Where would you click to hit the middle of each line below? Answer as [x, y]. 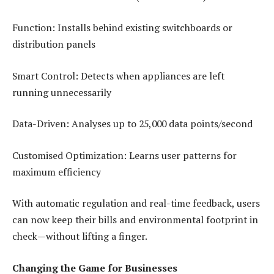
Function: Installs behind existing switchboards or [122, 28]
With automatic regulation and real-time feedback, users [136, 203]
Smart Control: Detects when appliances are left [118, 76]
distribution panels [54, 44]
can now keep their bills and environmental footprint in [135, 220]
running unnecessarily [62, 92]
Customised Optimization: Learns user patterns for [124, 155]
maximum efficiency [57, 172]
